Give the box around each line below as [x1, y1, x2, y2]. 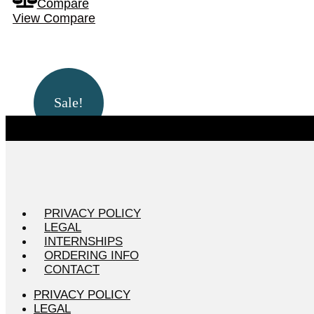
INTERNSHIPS [44, 234, 123, 248]
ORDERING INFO [44, 248, 139, 262]
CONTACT [44, 262, 100, 276]
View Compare [13, 11, 95, 25]
